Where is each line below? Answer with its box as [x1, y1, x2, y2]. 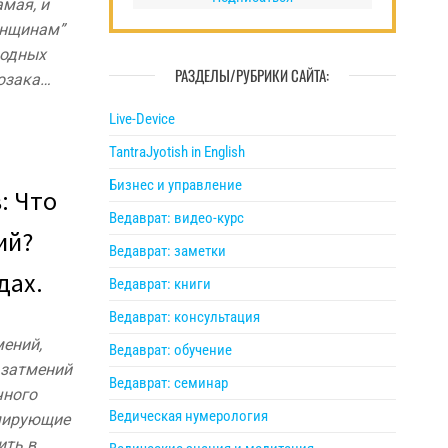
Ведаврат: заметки [108, 242, 226, 260]
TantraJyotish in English [108, 143, 245, 161]
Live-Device [108, 110, 175, 128]
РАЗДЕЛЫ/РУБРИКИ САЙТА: [175, 64, 330, 86]
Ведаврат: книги [108, 275, 211, 293]
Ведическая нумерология [108, 407, 268, 425]
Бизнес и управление [108, 176, 242, 194]
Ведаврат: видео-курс [108, 209, 244, 227]
